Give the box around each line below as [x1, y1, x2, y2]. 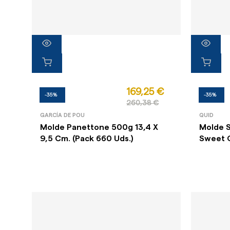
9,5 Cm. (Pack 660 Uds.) [40, 135, 134, 143]
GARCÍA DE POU [40, 112, 85, 119]
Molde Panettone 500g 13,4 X [40, 123, 159, 132]
